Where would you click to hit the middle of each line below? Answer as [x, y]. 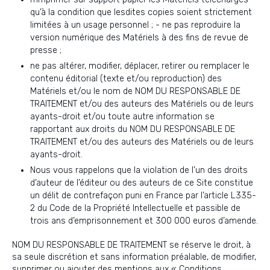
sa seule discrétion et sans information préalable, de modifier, [134, 257]
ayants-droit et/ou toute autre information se [122, 117]
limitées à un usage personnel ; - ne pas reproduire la [135, 25]
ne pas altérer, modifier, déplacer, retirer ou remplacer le [140, 66]
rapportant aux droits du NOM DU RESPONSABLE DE [133, 129]
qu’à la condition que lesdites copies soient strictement [141, 12]
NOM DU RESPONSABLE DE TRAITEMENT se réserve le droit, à [131, 245]
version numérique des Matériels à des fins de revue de [139, 38]
